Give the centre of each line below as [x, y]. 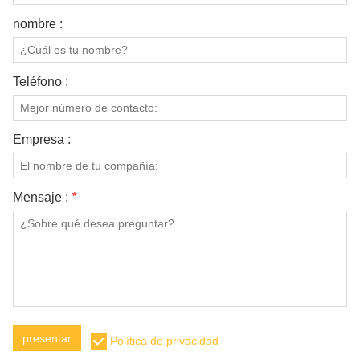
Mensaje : [42, 197]
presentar [47, 338]
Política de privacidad [164, 340]
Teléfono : [41, 81]
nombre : [38, 23]
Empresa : [42, 139]
